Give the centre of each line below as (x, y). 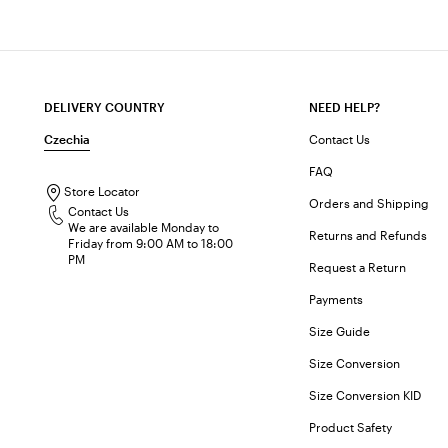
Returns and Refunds (368, 235)
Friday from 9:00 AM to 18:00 (150, 243)
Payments (336, 299)
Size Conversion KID (365, 395)
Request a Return (358, 267)
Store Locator (102, 191)
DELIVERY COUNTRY (104, 107)
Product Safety (351, 427)
